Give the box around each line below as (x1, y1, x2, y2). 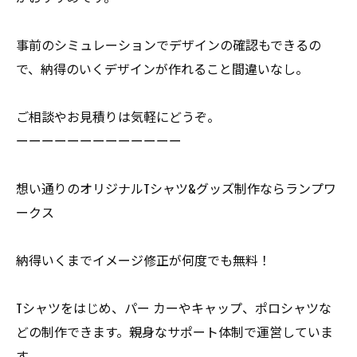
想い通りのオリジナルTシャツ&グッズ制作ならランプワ (16, 178, 336, 198)
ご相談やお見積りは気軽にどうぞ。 (16, 107, 220, 126)
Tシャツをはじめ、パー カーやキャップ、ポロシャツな (16, 298, 331, 317)
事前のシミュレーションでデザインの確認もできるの (16, 35, 321, 54)
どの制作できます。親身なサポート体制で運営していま (16, 322, 333, 341)
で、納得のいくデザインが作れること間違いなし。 (16, 59, 308, 78)
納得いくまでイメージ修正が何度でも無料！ (16, 250, 271, 269)
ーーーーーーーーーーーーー (16, 131, 182, 150)
